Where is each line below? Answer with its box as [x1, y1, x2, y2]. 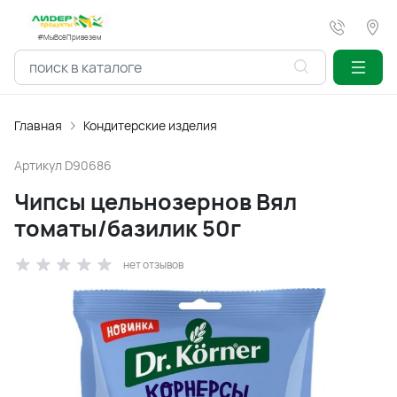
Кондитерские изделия [83, 117, 217, 134]
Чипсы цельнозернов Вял [14, 186, 297, 217]
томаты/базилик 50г [14, 213, 241, 244]
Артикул [14, 157, 65, 174]
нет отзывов [123, 257, 183, 272]
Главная [14, 117, 62, 134]
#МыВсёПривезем [36, 32, 102, 42]
